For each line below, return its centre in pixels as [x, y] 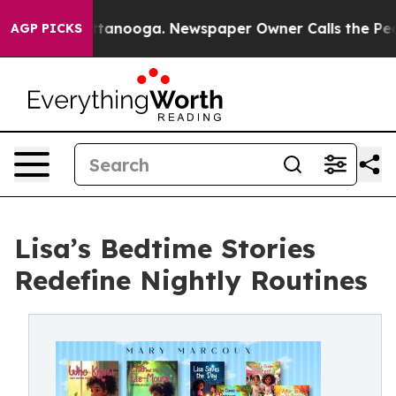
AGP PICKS [46, 28]
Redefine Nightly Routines [191, 280]
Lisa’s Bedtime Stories [165, 248]
